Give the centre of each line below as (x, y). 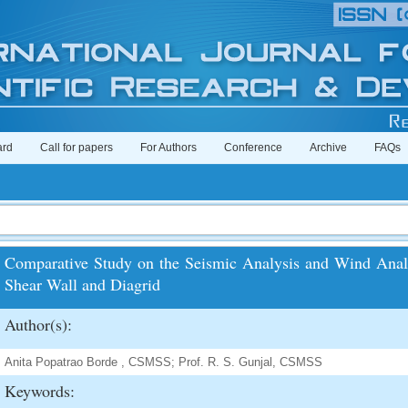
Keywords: (40, 391)
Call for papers (76, 148)
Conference (253, 148)
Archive (328, 148)
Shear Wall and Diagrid (82, 284)
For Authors (168, 148)
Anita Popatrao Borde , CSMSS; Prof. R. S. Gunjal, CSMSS (163, 362)
